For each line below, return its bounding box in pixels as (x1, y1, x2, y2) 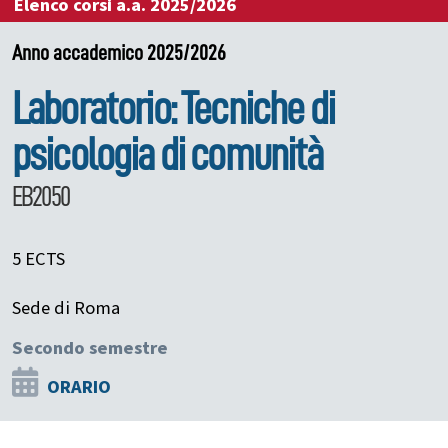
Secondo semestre (12, 334, 168, 361)
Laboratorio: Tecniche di (12, 85, 334, 132)
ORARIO (47, 373, 111, 400)
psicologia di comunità (12, 131, 323, 178)
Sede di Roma (12, 294, 120, 321)
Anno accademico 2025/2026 (12, 41, 226, 64)
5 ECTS (12, 245, 65, 272)
